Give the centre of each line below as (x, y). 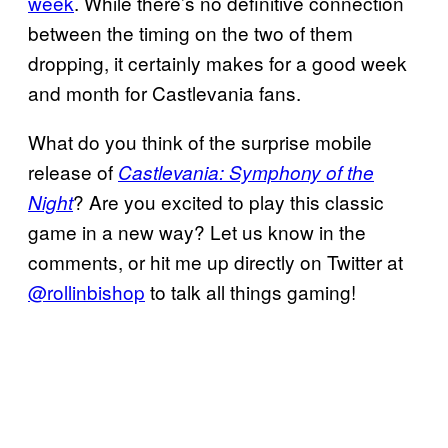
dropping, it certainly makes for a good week (217, 62)
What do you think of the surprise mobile (200, 141)
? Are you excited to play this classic (228, 201)
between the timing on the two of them (190, 32)
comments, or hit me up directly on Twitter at (215, 261)
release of (73, 171)
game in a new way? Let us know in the (197, 231)
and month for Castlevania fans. (164, 92)
